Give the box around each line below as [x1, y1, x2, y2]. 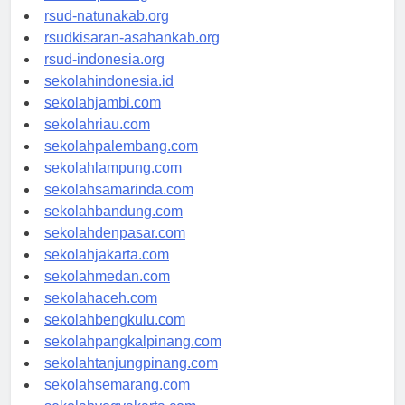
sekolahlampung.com [44, 176, 182, 193]
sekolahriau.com [44, 133, 150, 149]
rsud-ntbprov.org [44, 3, 148, 19]
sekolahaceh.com [44, 306, 157, 323]
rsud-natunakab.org [44, 24, 169, 41]
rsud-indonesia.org [44, 68, 165, 84]
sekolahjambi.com [44, 111, 161, 127]
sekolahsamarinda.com [44, 198, 193, 214]
